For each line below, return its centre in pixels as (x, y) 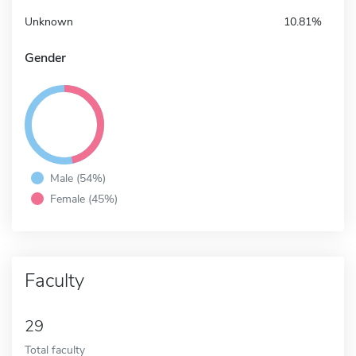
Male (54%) (78, 178)
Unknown (49, 21)
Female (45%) (84, 198)
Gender (45, 58)
